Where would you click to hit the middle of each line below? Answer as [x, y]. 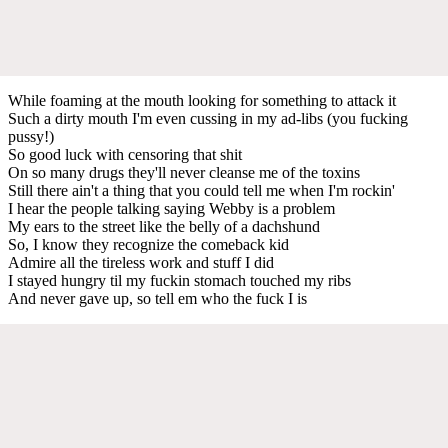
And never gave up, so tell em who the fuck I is [157, 298]
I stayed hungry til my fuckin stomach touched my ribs [179, 280]
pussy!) [31, 136]
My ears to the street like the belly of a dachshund [164, 226]
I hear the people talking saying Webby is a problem [171, 208]
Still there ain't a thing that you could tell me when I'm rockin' [201, 190]
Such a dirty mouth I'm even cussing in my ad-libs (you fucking [208, 118]
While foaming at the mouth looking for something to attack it [202, 100]
